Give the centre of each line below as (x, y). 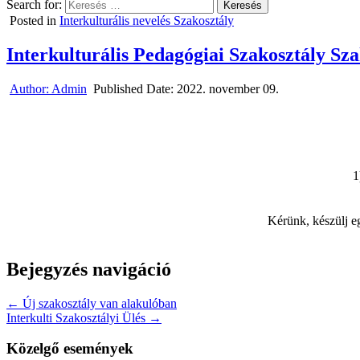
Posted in (35, 20)
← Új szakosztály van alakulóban (92, 303)
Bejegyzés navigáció (89, 269)
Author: (31, 88)
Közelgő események (70, 349)
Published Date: (135, 88)
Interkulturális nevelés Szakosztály (147, 20)
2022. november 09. (228, 88)
